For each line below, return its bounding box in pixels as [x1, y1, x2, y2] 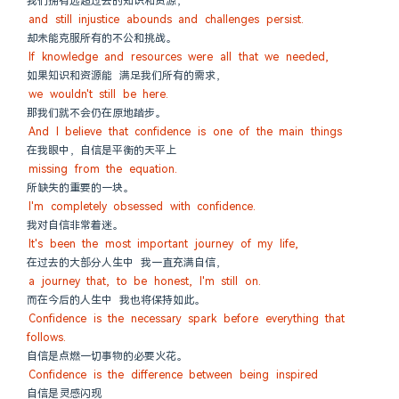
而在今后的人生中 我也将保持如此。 [27, 293, 205, 307]
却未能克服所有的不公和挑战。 [27, 31, 176, 45]
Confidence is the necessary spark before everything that [28, 312, 346, 326]
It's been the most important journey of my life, [28, 237, 298, 251]
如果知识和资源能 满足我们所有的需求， [27, 69, 226, 83]
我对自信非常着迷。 [27, 218, 123, 232]
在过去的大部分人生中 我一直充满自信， [27, 256, 226, 270]
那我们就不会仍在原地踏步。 [27, 106, 166, 120]
